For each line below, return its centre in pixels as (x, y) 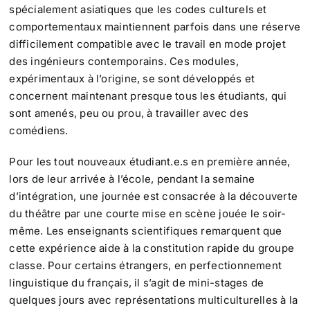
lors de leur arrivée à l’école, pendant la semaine (132, 179)
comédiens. (39, 131)
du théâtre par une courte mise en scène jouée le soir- (148, 214)
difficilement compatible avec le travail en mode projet (147, 44)
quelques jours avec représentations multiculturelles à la (154, 300)
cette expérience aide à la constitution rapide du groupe (152, 248)
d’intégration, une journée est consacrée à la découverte (153, 197)
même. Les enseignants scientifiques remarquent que (146, 231)
